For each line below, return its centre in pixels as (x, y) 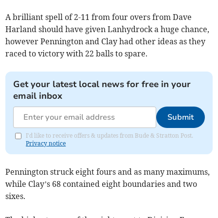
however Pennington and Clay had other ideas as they (106, 41)
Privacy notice (46, 143)
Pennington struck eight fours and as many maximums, (108, 172)
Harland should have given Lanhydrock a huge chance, (108, 29)
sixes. (16, 196)
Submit (180, 117)
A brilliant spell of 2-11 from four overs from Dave (99, 17)
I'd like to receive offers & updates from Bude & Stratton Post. (110, 135)
